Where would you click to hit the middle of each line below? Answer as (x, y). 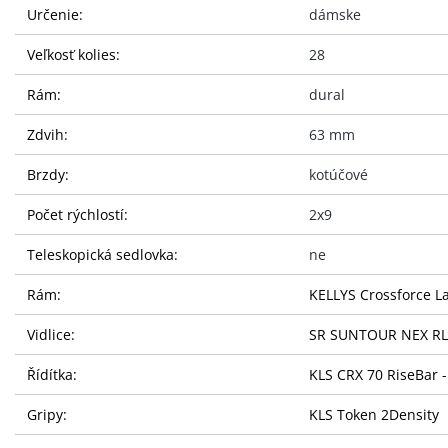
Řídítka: (52, 374)
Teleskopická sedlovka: (102, 254)
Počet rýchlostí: (77, 214)
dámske (335, 14)
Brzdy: (48, 174)
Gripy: (47, 414)
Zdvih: (47, 134)
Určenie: (55, 14)
